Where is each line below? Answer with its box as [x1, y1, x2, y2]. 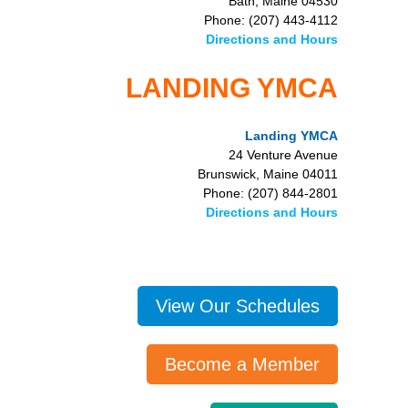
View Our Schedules [156, 296, 320, 316]
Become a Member [165, 354, 320, 374]
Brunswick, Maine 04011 [198, 167, 338, 181]
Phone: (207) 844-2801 [203, 186, 338, 200]
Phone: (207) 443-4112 [204, 13, 338, 27]
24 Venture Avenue [229, 148, 338, 162]
